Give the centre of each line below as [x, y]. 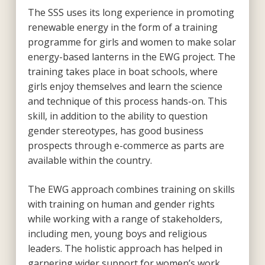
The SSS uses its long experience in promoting [131, 12]
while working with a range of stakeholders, [125, 219]
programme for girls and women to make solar [132, 42]
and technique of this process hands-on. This [127, 101]
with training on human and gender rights [121, 204]
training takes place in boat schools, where [122, 71]
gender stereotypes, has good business [115, 130]
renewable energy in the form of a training [122, 27]
